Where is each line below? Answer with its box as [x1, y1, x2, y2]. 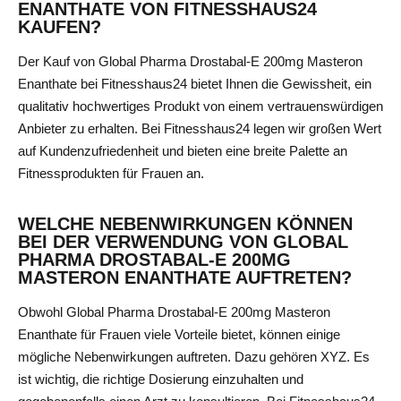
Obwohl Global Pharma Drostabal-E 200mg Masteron [18, 304, 330, 320]
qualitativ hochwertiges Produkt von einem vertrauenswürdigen [18, 98, 383, 114]
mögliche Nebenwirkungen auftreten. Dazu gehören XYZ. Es [18, 349, 370, 365]
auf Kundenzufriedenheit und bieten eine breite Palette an [18, 142, 347, 158]
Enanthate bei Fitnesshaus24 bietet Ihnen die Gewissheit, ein [18, 75, 371, 91]
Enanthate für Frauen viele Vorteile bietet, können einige [18, 327, 340, 343]
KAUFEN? [18, 16, 101, 37]
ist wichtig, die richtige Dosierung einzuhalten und [18, 371, 303, 388]
